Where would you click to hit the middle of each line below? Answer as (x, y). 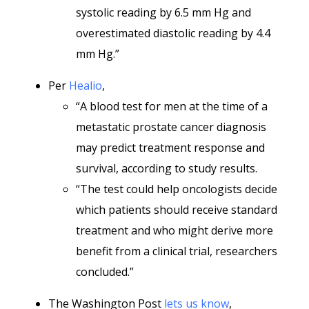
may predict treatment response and (170, 148)
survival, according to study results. (167, 168)
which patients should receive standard (177, 210)
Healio (86, 86)
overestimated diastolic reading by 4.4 (173, 33)
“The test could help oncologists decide (177, 189)
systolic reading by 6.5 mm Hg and (163, 12)
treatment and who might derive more (175, 230)
